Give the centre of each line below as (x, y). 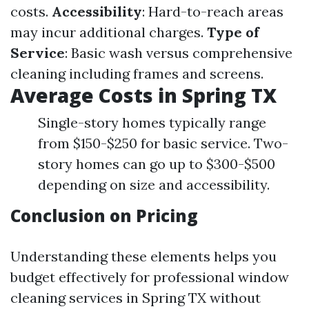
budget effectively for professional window (150, 277)
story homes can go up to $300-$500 (157, 164)
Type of (233, 32)
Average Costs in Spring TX (143, 95)
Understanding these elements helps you (143, 256)
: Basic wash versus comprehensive (179, 53)
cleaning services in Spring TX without (136, 298)
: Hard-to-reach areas (213, 11)
